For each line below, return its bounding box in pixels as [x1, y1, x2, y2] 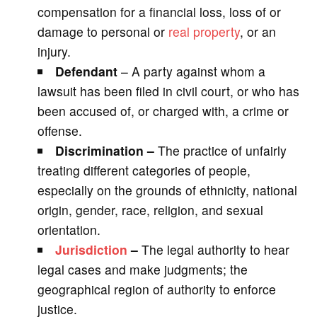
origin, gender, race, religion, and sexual [37, 200, 263, 219]
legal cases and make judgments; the [37, 260, 248, 278]
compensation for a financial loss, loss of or [37, 2, 281, 21]
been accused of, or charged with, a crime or [37, 101, 289, 120]
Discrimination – [55, 141, 155, 159]
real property [168, 22, 240, 40]
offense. [37, 121, 82, 139]
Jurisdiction [55, 240, 128, 258]
